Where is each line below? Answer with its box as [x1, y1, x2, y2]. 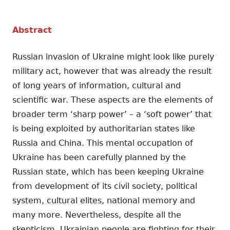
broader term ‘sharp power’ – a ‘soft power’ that [12, 109, 212, 120]
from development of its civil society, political [12, 181, 197, 191]
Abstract [12, 25, 52, 35]
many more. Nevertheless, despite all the [12, 210, 181, 220]
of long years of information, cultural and [12, 81, 181, 91]
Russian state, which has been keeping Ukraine [12, 167, 204, 177]
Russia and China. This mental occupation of [12, 138, 193, 148]
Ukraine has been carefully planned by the [12, 152, 186, 163]
